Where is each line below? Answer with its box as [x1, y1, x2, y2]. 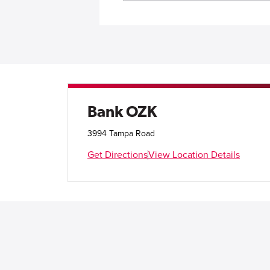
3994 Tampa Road [87, 128, 155, 139]
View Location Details [148, 149, 240, 161]
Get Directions [87, 149, 148, 161]
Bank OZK [87, 102, 157, 120]
